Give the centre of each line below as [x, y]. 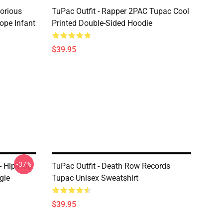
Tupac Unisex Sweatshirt [95, 178]
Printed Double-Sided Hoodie [102, 23]
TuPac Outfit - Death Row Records [111, 166]
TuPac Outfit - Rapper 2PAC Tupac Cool [120, 11]
